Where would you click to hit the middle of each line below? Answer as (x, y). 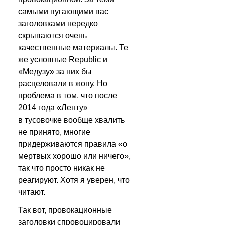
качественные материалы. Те (73, 47)
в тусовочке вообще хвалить (71, 120)
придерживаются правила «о (73, 144)
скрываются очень (52, 35)
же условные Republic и (63, 60)
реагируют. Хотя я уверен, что (74, 180)
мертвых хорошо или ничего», (74, 156)
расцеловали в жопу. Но (63, 84)
